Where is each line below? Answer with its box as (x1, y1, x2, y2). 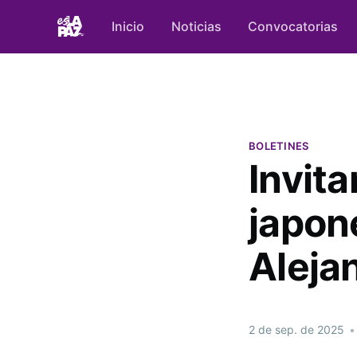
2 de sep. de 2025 (249, 323, 344, 337)
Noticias (171, 18, 222, 34)
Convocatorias (248, 18, 339, 34)
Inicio (111, 18, 144, 34)
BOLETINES (249, 139, 309, 153)
